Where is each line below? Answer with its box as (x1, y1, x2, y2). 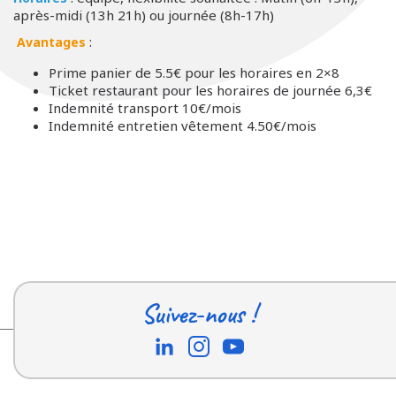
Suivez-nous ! (141, 296, 256, 331)
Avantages (13, 33, 86, 50)
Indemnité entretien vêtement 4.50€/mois (49, 116, 316, 134)
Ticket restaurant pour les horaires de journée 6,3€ (49, 80, 372, 99)
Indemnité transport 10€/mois (49, 98, 241, 117)
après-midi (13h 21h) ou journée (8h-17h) (13, 5, 274, 24)
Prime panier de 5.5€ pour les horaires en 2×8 (49, 63, 339, 81)
